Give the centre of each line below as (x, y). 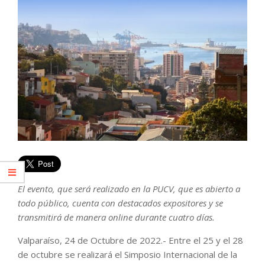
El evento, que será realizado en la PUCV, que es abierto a (129, 188)
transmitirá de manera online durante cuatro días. (116, 217)
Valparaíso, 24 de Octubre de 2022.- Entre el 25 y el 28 (130, 240)
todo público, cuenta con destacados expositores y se (120, 203)
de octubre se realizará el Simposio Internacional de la (127, 254)
